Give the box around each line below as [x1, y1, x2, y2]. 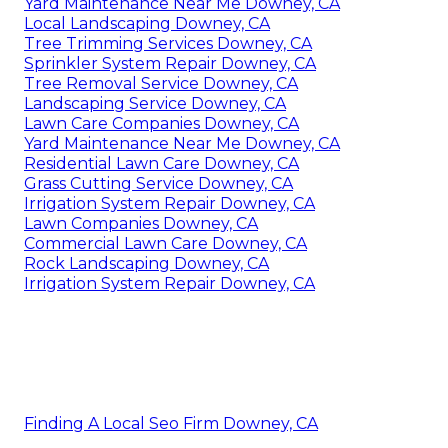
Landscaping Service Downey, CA [24, 93, 286, 113]
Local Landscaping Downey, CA [24, 13, 270, 33]
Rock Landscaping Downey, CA [24, 253, 269, 273]
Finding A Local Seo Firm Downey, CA [24, 413, 318, 433]
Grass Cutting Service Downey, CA [24, 173, 293, 193]
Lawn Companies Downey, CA [24, 213, 258, 233]
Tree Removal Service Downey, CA [24, 73, 298, 93]
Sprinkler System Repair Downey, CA [24, 53, 316, 73]
